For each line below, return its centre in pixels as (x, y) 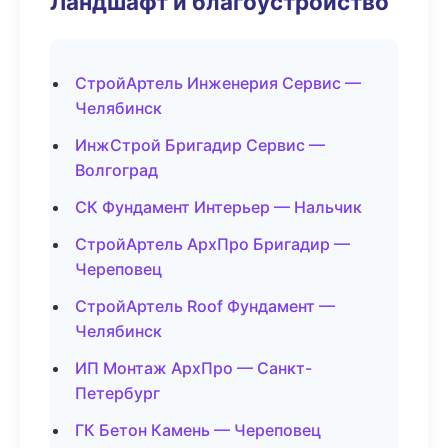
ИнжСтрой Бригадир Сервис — (200, 145)
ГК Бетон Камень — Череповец (198, 430)
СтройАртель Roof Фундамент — (205, 306)
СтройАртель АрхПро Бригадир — (212, 244)
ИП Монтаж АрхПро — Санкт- (193, 368)
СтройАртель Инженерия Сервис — (218, 83)
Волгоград (116, 170)
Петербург (117, 393)
